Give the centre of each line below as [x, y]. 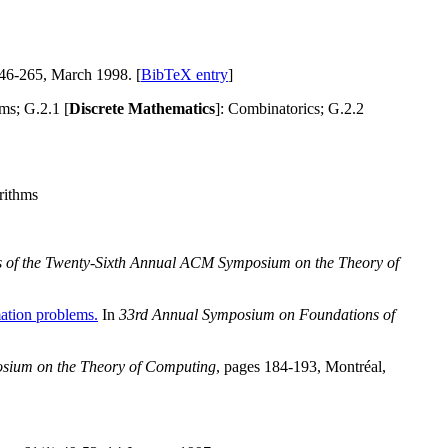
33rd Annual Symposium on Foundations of [257, 315]
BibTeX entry [184, 75]
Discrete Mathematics [142, 109]
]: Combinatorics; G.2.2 [289, 109]
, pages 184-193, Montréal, [301, 367]
